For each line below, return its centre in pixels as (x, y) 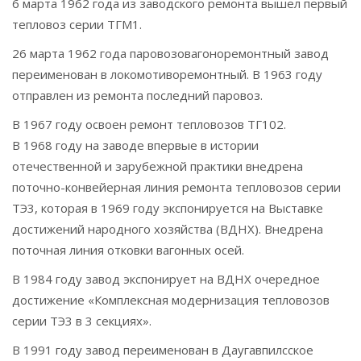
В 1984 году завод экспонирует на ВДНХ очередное (166, 279)
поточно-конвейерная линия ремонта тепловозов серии (176, 187)
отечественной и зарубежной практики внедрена (158, 166)
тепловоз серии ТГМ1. (77, 24)
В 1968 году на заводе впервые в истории (135, 145)
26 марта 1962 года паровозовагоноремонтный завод (170, 53)
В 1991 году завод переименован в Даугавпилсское (163, 350)
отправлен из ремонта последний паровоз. (137, 95)
